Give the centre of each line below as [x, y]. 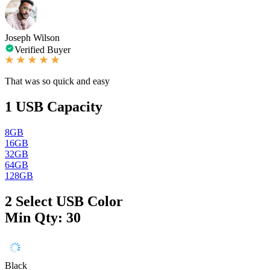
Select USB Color [69, 201]
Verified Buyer [42, 49]
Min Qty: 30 [43, 217]
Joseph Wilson [32, 37]
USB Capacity [59, 106]
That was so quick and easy [57, 81]
